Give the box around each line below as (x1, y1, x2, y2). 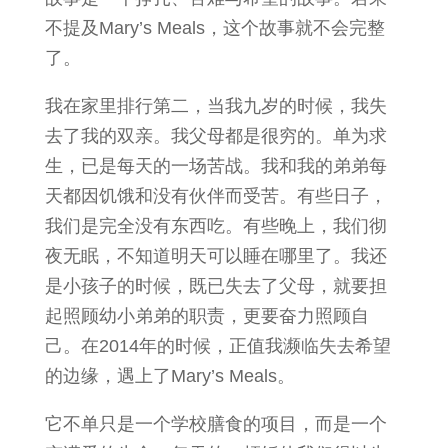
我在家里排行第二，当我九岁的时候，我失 (44, 96, 387, 116)
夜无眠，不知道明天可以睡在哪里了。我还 (44, 246, 387, 266)
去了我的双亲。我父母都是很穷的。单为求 (44, 126, 387, 146)
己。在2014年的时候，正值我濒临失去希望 (44, 336, 391, 356)
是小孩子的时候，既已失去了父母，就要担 (44, 276, 387, 296)
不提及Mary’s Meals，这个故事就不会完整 (44, 18, 385, 38)
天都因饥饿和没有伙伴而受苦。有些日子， (44, 186, 387, 206)
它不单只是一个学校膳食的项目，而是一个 (44, 414, 387, 434)
